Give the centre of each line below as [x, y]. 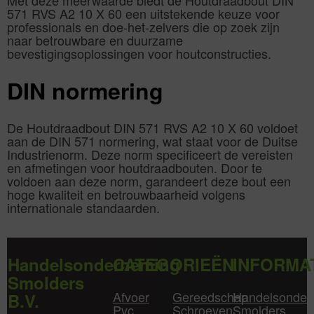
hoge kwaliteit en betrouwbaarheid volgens [126, 194]
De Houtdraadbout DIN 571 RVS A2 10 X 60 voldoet [152, 127]
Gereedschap [211, 296]
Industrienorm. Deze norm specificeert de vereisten [150, 154]
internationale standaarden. [83, 207]
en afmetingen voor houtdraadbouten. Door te [135, 167]
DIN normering [85, 91]
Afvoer [131, 296]
